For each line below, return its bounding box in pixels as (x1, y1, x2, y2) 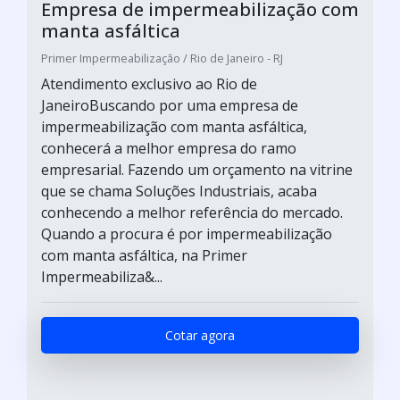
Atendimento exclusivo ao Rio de (41, 73, 257, 94)
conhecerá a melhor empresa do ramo (41, 137, 296, 158)
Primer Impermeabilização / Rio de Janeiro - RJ (41, 49, 283, 66)
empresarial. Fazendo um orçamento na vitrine (41, 159, 353, 179)
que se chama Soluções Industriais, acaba (41, 180, 317, 201)
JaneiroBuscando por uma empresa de (41, 95, 298, 115)
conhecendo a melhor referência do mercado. (41, 202, 343, 222)
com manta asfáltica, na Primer (41, 245, 247, 265)
